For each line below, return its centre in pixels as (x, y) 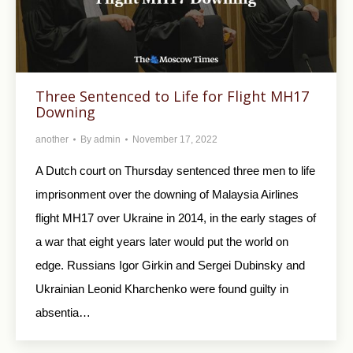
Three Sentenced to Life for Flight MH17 (172, 96)
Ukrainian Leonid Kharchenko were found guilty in (162, 288)
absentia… (63, 312)
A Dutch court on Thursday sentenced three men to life (175, 170)
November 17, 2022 (175, 139)
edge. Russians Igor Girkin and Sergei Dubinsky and (170, 265)
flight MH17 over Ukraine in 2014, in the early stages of (176, 217)
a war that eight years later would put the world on (162, 241)
